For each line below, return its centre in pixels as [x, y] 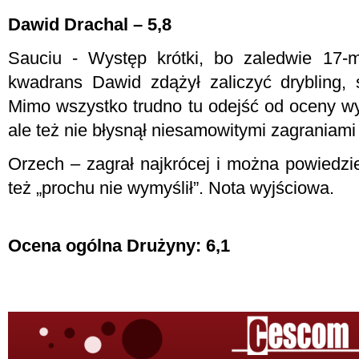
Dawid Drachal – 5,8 [90, 24]
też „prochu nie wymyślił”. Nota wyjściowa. [171, 188]
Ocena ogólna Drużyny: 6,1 [119, 246]
